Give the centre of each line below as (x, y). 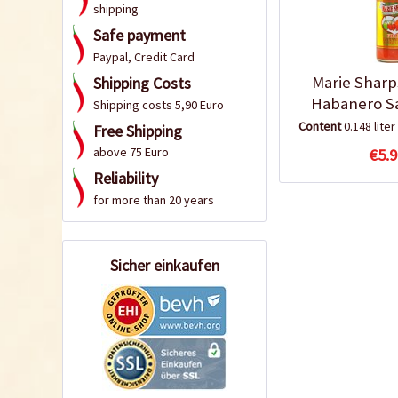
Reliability (126, 179)
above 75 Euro (131, 152)
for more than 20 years (154, 199)
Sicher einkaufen (164, 265)
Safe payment (139, 36)
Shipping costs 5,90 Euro (159, 104)
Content (321, 127)
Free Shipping (138, 131)
